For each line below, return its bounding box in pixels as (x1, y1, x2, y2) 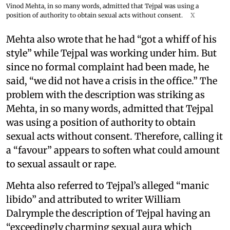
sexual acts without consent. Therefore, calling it (6, 130, 223, 142)
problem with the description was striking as (6, 88, 205, 101)
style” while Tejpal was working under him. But (6, 47, 217, 59)
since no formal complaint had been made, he (6, 61, 209, 73)
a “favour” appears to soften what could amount (6, 144, 220, 156)
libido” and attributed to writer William (6, 193, 181, 205)
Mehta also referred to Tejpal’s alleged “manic (6, 179, 209, 191)
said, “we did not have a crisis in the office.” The (6, 74, 217, 87)
